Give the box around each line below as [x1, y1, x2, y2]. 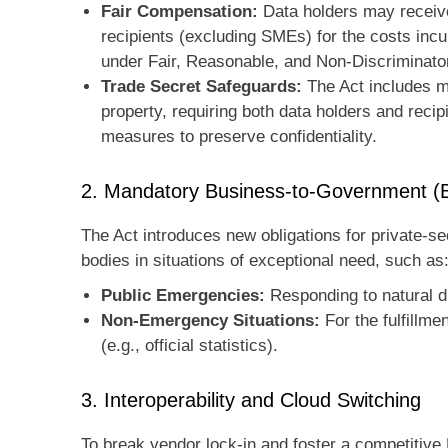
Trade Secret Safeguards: [101, 77, 302, 97]
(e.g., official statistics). [101, 336, 278, 356]
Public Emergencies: [101, 286, 265, 306]
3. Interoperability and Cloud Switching [81, 389, 421, 412]
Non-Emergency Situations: [101, 311, 320, 331]
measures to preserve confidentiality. [101, 127, 377, 147]
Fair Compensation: [101, 2, 258, 22]
